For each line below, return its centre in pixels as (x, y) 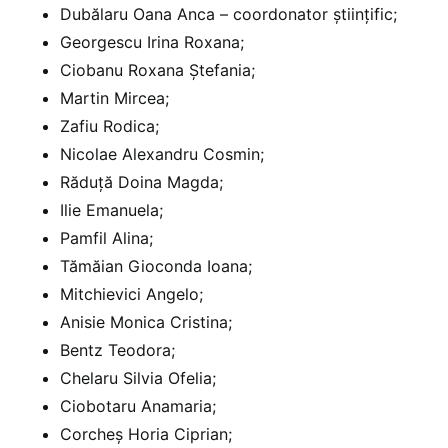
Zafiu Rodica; (109, 125)
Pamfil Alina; (106, 237)
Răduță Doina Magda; (141, 181)
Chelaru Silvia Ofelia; (138, 377)
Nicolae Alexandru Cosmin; (162, 153)
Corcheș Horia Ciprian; (146, 433)
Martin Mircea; (114, 97)
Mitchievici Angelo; (131, 293)
